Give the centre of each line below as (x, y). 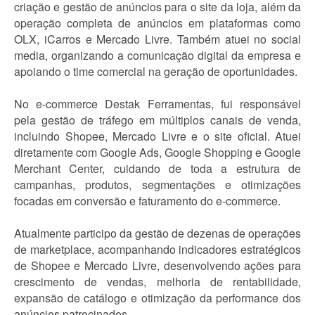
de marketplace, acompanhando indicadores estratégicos (157, 249)
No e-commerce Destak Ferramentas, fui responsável (157, 104)
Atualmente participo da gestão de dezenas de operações (157, 233)
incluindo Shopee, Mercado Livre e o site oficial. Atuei (157, 136)
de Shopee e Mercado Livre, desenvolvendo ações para (157, 265)
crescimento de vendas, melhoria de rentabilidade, (157, 282)
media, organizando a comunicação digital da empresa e (157, 55)
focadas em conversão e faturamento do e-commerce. (147, 201)
